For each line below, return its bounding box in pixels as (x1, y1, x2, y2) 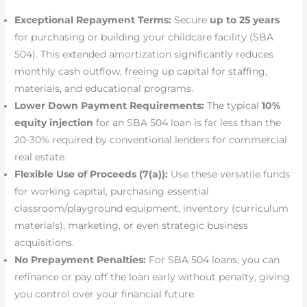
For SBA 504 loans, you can (146, 254, 280, 265)
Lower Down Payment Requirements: (14, 99, 205, 111)
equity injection (14, 116, 94, 128)
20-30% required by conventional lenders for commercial (14, 134, 288, 145)
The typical (204, 99, 262, 111)
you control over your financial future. (14, 288, 197, 299)
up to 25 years (210, 14, 280, 25)
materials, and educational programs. (14, 82, 194, 94)
